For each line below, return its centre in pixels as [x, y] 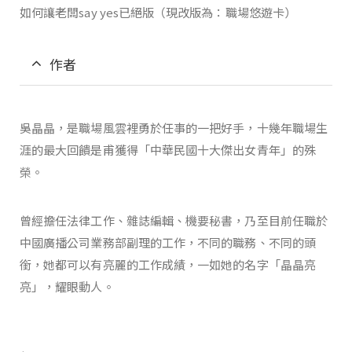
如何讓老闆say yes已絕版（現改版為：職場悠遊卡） [158, 12]
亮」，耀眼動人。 [67, 286]
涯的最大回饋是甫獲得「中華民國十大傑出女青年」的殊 [168, 149]
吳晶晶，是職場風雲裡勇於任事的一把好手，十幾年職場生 [174, 127]
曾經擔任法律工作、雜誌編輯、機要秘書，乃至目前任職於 [174, 220]
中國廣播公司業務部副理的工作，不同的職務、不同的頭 [168, 242]
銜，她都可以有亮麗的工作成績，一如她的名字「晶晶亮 [168, 264]
